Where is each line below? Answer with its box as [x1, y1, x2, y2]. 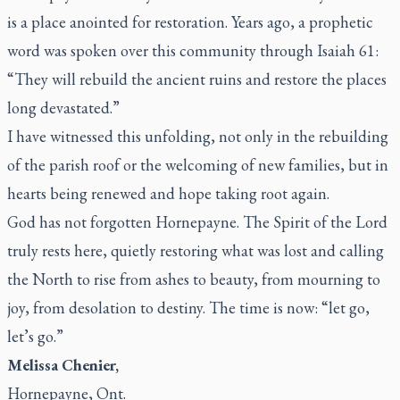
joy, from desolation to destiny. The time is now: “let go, [7, 297, 370, 318]
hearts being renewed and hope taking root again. [7, 183, 329, 204]
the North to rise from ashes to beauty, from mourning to [7, 269, 380, 289]
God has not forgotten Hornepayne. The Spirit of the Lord [7, 212, 387, 232]
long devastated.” [7, 97, 120, 118]
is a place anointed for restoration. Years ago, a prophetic [7, 12, 373, 32]
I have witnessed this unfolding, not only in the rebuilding [7, 126, 388, 146]
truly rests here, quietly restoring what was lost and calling [7, 240, 384, 261]
